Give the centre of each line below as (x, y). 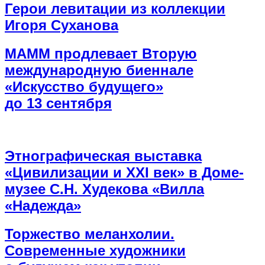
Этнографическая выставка (103, 156)
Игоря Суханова (62, 25)
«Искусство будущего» (84, 86)
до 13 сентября (58, 103)
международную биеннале (99, 70)
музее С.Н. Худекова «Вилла (104, 189)
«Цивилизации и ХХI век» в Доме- (124, 173)
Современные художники (95, 251)
